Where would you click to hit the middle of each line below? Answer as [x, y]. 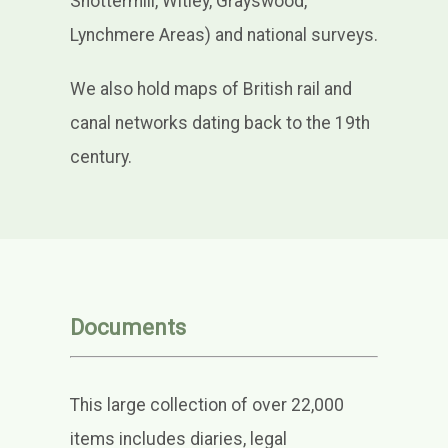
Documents [127, 327]
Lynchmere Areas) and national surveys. [223, 35]
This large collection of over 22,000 [206, 405]
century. [100, 157]
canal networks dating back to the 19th [219, 123]
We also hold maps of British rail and [210, 89]
